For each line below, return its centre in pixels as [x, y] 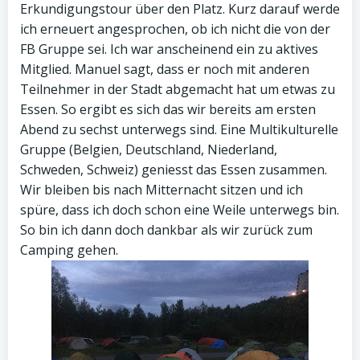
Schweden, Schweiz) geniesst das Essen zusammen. [174, 170]
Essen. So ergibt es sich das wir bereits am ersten [168, 109]
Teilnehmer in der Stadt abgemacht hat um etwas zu [178, 89]
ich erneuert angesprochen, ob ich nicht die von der [175, 29]
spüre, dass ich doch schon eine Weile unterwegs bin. [180, 210]
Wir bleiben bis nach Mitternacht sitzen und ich [162, 190]
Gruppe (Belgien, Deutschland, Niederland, [149, 149]
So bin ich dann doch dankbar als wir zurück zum [166, 230]
